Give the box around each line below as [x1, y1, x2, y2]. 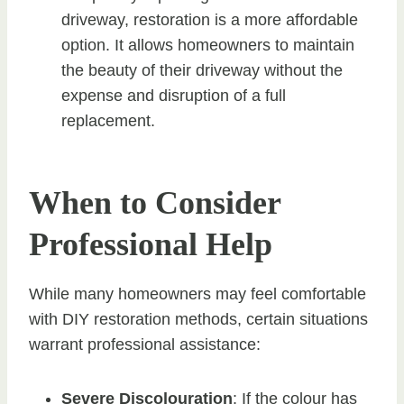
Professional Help [29, 225, 272, 262]
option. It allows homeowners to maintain [61, 35, 354, 54]
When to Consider [29, 184, 280, 221]
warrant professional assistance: [29, 335, 261, 353]
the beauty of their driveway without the [61, 60, 343, 79]
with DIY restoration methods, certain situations [29, 309, 368, 328]
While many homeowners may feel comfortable [29, 284, 366, 303]
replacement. [61, 111, 155, 130]
